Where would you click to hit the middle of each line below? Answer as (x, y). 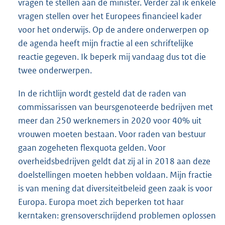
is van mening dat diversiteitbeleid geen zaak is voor (115, 188)
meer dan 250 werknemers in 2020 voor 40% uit (110, 120)
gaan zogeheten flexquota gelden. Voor (92, 147)
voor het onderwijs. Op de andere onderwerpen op (114, 30)
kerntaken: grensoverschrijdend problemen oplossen (117, 215)
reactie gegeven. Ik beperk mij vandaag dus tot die (112, 57)
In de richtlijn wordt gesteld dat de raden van (102, 93)
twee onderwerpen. (55, 71)
